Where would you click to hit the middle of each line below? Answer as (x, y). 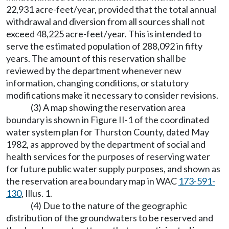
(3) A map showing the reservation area (108, 107)
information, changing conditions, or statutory (97, 83)
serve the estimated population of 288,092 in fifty (104, 46)
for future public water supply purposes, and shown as (113, 169)
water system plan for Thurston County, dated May (108, 132)
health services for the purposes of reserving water (108, 156)
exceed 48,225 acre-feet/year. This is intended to (104, 34)
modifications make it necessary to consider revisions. (112, 95)
